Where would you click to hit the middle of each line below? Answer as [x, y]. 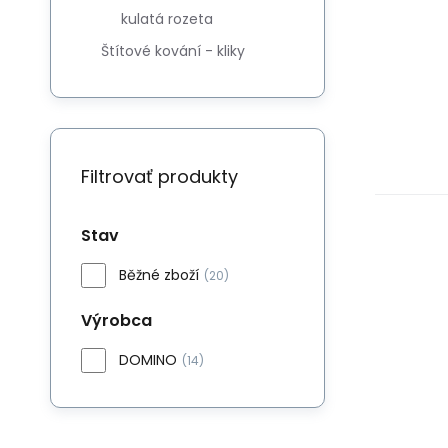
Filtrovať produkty [159, 176]
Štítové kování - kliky [173, 51]
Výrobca [116, 320]
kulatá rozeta [167, 19]
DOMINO [148, 360]
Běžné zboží [159, 275]
